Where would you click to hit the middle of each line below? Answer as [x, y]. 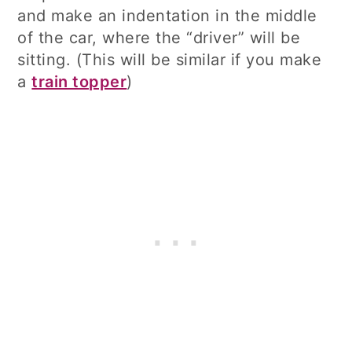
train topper [79, 82]
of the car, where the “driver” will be [159, 38]
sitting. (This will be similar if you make [170, 60]
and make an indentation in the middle [167, 16]
